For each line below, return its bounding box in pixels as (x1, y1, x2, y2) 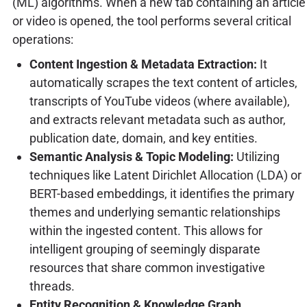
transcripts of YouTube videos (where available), (29, 93, 290, 108)
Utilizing (233, 149, 280, 164)
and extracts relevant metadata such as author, (29, 112, 286, 127)
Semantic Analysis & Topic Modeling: (29, 149, 234, 164)
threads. (29, 278, 75, 293)
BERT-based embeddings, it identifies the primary (29, 186, 295, 201)
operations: (12, 32, 73, 47)
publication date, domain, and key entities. (29, 130, 258, 145)
